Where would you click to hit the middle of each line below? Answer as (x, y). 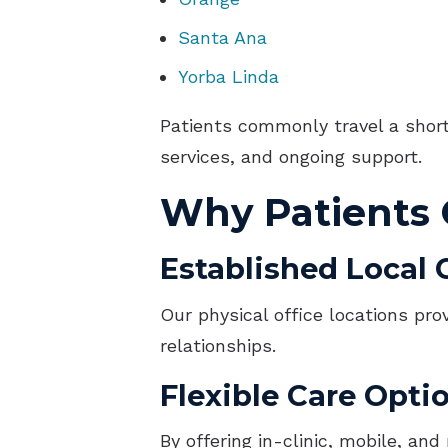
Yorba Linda (228, 77)
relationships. (218, 345)
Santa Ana (222, 38)
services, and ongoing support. (291, 157)
